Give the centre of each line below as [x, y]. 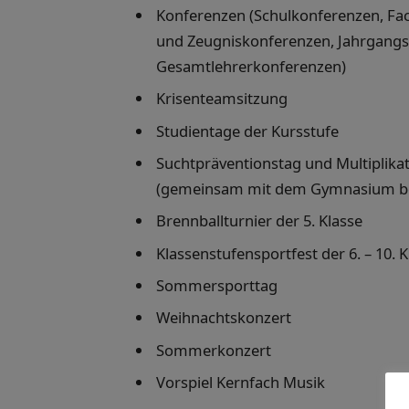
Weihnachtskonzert [224, 318]
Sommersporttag [217, 285]
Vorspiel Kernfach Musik [241, 382]
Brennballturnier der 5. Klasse [259, 221]
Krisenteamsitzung [222, 99]
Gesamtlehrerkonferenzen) [251, 67]
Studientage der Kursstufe [247, 131]
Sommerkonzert [214, 350]
